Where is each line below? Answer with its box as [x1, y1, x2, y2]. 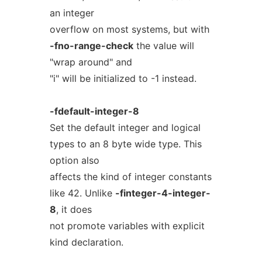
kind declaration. [49, 236, 123, 248]
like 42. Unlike [49, 187, 115, 199]
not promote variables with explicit [49, 220, 205, 232]
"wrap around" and [49, 56, 132, 68]
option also [49, 154, 99, 166]
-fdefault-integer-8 [49, 105, 139, 117]
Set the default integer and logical [49, 122, 201, 133]
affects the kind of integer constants [49, 171, 212, 182]
